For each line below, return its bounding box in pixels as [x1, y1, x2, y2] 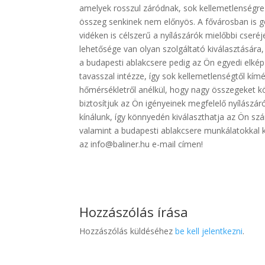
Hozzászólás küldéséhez [79, 225, 176, 237]
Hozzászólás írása [79, 203, 189, 221]
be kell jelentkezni [175, 225, 243, 237]
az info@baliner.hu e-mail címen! [79, 138, 203, 150]
